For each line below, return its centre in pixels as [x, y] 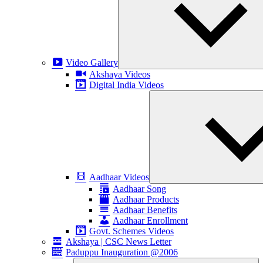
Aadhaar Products [146, 199]
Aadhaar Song [139, 189]
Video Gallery [92, 63]
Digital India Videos [126, 85]
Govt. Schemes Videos [131, 231]
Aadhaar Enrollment [150, 220]
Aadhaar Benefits [145, 210]
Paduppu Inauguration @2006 [122, 252]
